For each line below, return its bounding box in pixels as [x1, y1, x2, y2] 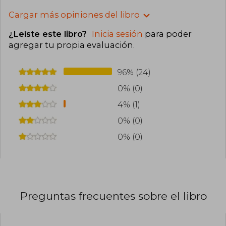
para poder [143, 29, 192, 39]
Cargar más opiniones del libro [9, 10, 140, 20]
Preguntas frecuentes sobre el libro [20, 189, 207, 202]
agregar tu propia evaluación [9, 40, 133, 50]
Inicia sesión [92, 29, 143, 39]
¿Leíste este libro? [9, 29, 89, 39]
